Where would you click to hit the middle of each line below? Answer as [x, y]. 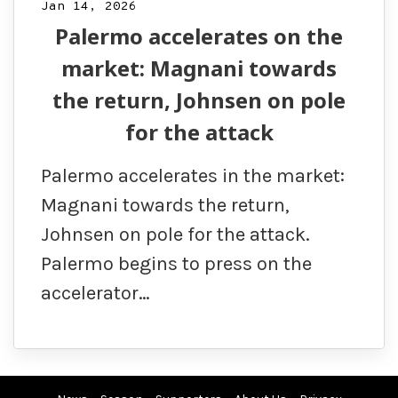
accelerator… [96, 294]
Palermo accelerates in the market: [193, 176]
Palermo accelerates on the [199, 36]
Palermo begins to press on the [176, 264]
